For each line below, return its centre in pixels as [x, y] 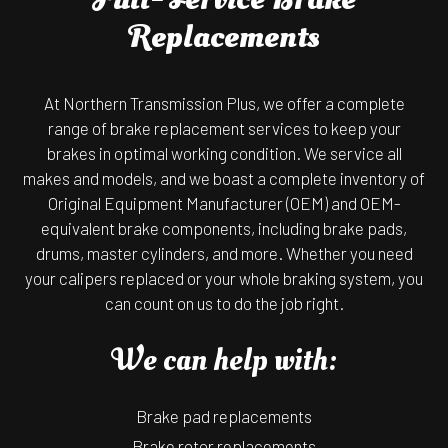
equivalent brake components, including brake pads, [224, 228]
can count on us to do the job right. [224, 303]
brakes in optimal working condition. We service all [224, 153]
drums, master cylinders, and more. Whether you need [224, 253]
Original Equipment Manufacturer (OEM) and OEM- [224, 203]
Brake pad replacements [224, 416]
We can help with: [224, 360]
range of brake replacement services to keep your [224, 128]
